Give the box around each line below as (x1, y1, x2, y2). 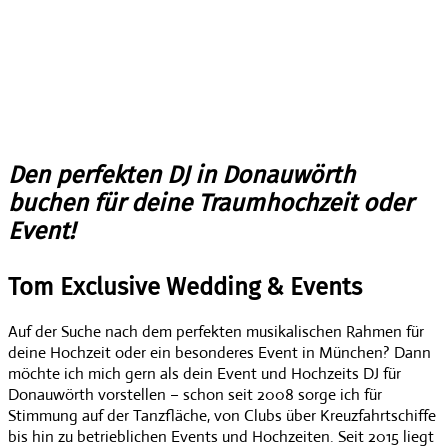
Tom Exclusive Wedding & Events (8, 272, 362, 301)
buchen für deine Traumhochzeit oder (8, 188, 413, 217)
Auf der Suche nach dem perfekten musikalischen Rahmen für (8, 320, 424, 342)
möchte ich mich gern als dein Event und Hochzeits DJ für (8, 362, 401, 384)
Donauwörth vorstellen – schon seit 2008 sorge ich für (8, 383, 382, 405)
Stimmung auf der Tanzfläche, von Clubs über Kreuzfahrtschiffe (8, 404, 436, 426)
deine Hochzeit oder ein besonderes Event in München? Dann (8, 341, 431, 363)
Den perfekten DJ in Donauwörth (8, 160, 355, 189)
